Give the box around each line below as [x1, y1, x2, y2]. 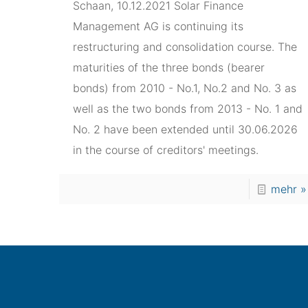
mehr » [270, 182, 307, 196]
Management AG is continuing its [72, 19, 243, 33]
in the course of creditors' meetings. [72, 143, 258, 157]
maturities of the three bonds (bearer [72, 60, 265, 74]
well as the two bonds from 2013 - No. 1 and [72, 102, 302, 115]
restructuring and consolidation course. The [72, 40, 297, 54]
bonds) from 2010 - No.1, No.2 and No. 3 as [72, 81, 296, 95]
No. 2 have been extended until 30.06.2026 [72, 122, 298, 136]
